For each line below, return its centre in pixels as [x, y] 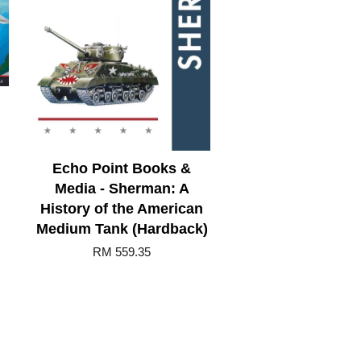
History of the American [122, 209]
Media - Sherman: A [122, 189]
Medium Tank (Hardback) [122, 229]
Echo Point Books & [122, 169]
